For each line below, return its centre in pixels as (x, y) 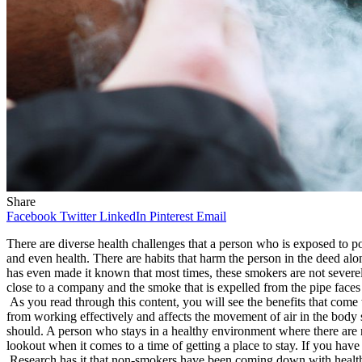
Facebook (32, 216)
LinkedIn (123, 216)
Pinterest (171, 216)
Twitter (78, 216)
